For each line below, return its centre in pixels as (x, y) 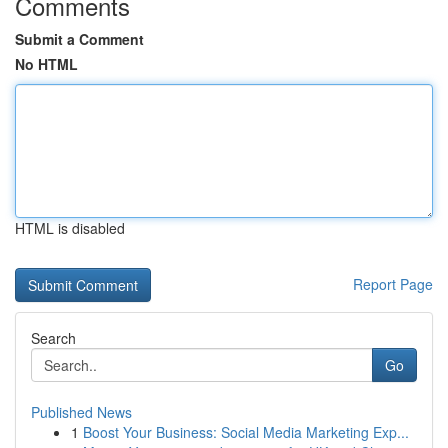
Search (53, 338)
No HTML (46, 64)
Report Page (393, 284)
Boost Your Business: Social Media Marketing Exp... (246, 432)
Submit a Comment (79, 39)
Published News (81, 412)
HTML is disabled (70, 228)
